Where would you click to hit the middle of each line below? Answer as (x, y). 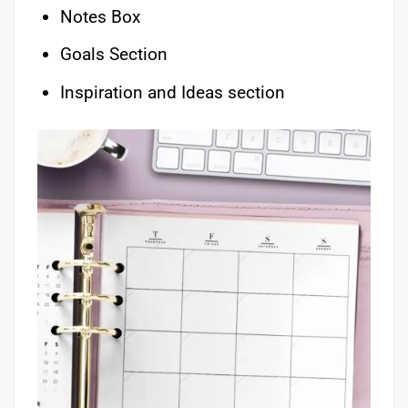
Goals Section (113, 55)
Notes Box (100, 16)
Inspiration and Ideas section (172, 92)
